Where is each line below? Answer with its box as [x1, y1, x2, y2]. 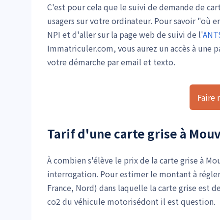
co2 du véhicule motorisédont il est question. [47, 195, 216, 207]
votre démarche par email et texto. [47, 55, 175, 68]
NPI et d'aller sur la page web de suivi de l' [47, 28, 203, 40]
